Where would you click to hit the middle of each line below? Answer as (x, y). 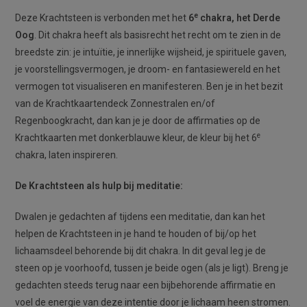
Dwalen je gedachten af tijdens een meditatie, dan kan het (140, 217)
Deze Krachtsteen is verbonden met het (102, 18)
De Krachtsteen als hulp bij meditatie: (99, 186)
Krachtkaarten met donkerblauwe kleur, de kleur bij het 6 (136, 138)
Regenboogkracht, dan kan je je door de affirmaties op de (138, 121)
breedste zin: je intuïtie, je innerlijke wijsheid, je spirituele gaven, (151, 52)
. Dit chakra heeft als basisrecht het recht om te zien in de (158, 35)
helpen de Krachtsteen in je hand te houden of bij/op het (136, 234)
